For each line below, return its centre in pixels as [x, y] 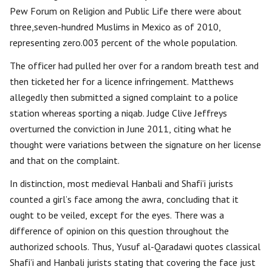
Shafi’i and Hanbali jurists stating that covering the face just [133, 262]
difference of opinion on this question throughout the [119, 231]
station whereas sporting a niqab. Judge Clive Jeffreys [118, 113]
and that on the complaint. [65, 160]
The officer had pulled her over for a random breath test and [134, 66]
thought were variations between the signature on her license [135, 144]
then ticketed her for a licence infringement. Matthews [122, 81]
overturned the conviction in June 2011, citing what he [121, 129]
